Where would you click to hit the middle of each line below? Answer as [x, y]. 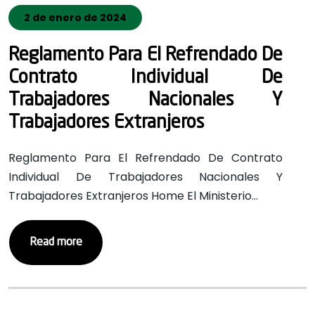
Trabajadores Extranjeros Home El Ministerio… [133, 196]
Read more [56, 243]
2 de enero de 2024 [75, 18]
